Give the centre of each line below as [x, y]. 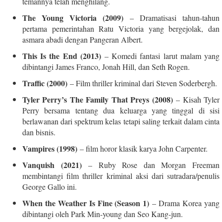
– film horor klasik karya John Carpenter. [142, 148]
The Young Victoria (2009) [73, 17]
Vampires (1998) [50, 148]
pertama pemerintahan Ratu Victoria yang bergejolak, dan [121, 28]
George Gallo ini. [50, 186]
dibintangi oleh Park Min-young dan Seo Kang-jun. [103, 214]
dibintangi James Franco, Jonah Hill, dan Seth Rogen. [106, 66]
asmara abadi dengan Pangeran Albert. [83, 39]
